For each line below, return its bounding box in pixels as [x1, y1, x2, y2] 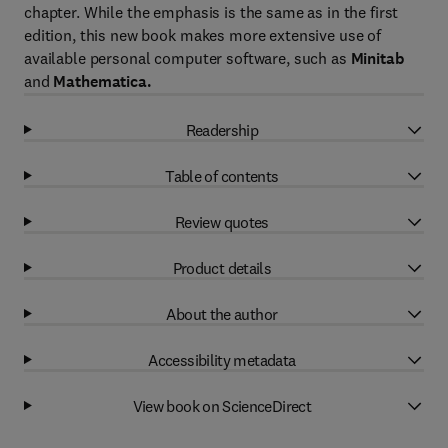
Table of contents [165, 165, 279, 186]
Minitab [350, 48, 404, 69]
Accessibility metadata [148, 349, 296, 370]
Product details [172, 257, 272, 278]
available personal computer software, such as [24, 48, 351, 68]
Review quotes [175, 211, 269, 232]
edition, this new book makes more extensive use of [24, 25, 381, 45]
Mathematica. [53, 71, 152, 92]
